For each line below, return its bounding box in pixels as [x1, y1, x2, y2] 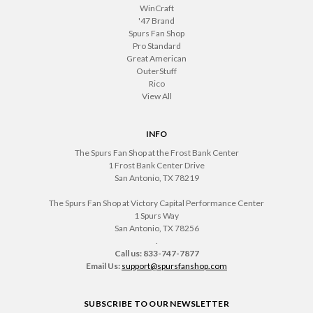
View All [141, 90, 172, 101]
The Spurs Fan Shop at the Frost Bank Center [74, 147, 239, 158]
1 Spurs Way [134, 210, 179, 221]
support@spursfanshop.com [122, 260, 227, 271]
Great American [126, 52, 187, 64]
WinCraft [139, 2, 174, 13]
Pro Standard [132, 40, 181, 51]
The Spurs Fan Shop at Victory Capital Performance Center [49, 197, 264, 208]
